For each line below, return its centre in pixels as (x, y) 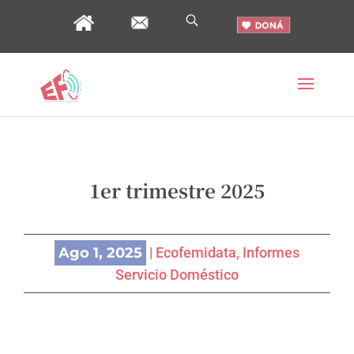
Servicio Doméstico (177, 275)
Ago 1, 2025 (100, 253)
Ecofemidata (196, 252)
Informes (271, 252)
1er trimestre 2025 (177, 190)
